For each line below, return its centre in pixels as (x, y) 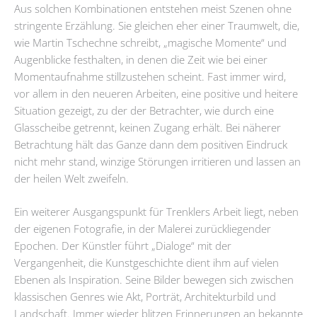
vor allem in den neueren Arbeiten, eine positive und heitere (156, 93)
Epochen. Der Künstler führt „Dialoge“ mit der (123, 246)
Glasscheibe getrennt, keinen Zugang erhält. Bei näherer (148, 127)
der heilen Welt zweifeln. (71, 178)
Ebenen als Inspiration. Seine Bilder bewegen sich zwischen (154, 280)
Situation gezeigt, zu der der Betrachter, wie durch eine (144, 110)
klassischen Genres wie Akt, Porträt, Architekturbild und (145, 297)
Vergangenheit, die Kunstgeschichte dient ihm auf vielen (146, 263)
